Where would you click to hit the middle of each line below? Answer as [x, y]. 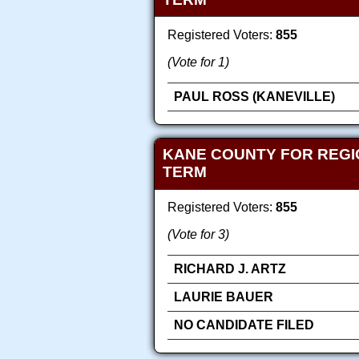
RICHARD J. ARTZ [230, 269]
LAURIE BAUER [224, 297]
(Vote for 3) [198, 235]
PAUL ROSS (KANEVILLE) [254, 96]
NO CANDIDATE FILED [244, 325]
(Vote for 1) [198, 62]
